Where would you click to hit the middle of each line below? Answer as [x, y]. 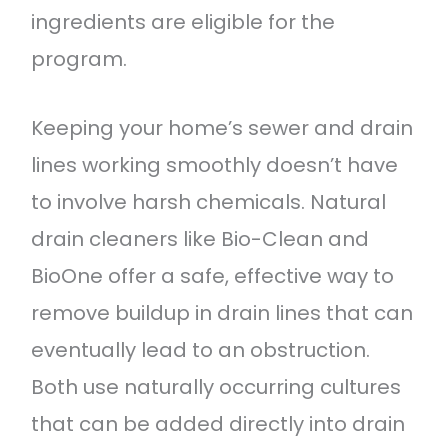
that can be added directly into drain [217, 424]
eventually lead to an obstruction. [200, 350]
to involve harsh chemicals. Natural [208, 202]
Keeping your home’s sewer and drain [221, 128]
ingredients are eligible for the [182, 22]
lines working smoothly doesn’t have [214, 165]
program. [78, 59]
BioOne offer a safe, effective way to [212, 276]
